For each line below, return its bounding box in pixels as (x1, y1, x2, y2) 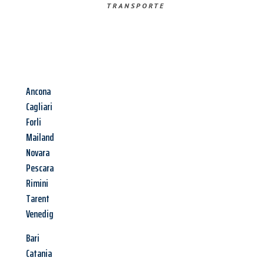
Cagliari (26, 98, 52, 115)
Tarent (26, 190, 49, 207)
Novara (26, 144, 49, 161)
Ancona (26, 83, 51, 100)
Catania (26, 245, 52, 262)
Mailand (26, 129, 54, 146)
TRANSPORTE (106, 1, 165, 11)
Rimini (26, 175, 48, 192)
